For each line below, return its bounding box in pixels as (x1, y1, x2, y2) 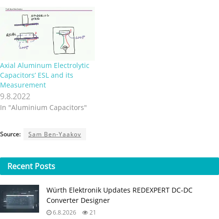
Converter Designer (46, 195, 110, 205)
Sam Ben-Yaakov (28, 130, 81, 139)
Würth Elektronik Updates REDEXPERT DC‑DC (46, 185, 193, 195)
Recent (7, 160, 35, 172)
